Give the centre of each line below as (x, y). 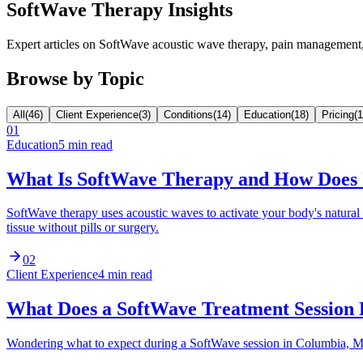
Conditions (188, 114)
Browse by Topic (75, 78)
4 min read (125, 275)
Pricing (338, 114)
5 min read (85, 144)
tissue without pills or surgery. (83, 228)
